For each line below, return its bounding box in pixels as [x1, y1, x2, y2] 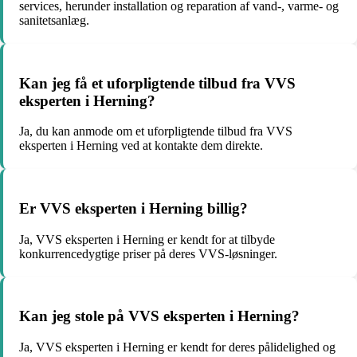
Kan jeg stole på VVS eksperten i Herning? [19, 308, 300, 325]
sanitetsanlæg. [19, 13, 89, 27]
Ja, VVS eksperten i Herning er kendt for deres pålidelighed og [19, 340, 335, 355]
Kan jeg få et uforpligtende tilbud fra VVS [19, 74, 296, 92]
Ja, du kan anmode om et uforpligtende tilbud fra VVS [19, 124, 292, 139]
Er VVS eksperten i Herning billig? [19, 200, 248, 218]
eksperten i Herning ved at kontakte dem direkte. [19, 139, 263, 153]
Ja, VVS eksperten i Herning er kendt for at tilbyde [19, 232, 275, 246]
